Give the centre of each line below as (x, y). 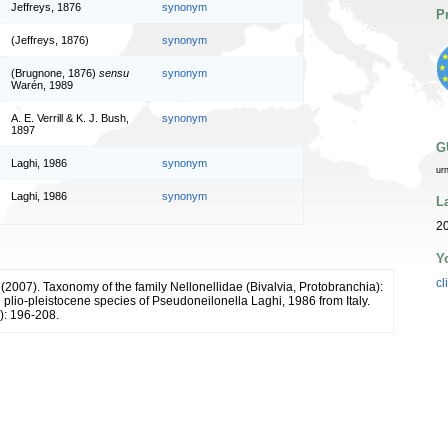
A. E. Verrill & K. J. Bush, (70, 117)
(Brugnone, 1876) (55, 72)
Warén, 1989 (42, 84)
